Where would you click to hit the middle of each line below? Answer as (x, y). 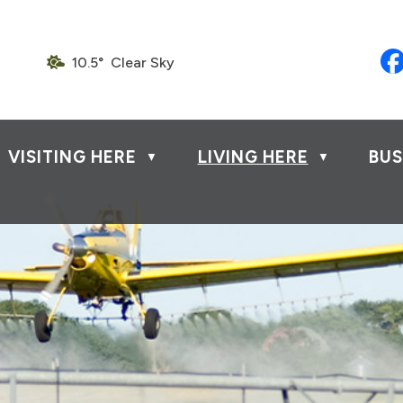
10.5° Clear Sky (123, 62)
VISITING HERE (72, 157)
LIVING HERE (253, 157)
